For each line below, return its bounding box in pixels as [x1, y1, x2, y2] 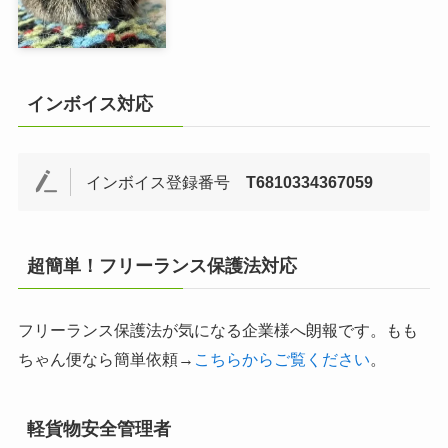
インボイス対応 [26, 93, 153, 114]
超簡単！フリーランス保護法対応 [26, 255, 297, 276]
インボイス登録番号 [86, 172, 247, 191]
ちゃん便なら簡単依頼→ [17, 349, 194, 368]
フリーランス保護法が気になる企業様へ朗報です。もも [17, 320, 418, 339]
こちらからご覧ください [193, 349, 370, 368]
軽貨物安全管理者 [26, 418, 171, 439]
